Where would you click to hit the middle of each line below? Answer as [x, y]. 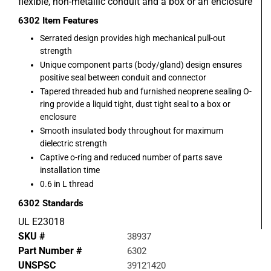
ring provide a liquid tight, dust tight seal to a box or [135, 104]
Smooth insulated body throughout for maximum [132, 131]
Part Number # [50, 251]
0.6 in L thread [67, 184]
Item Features [70, 21]
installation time [70, 170]
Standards [63, 204]
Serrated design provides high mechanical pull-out [133, 38]
